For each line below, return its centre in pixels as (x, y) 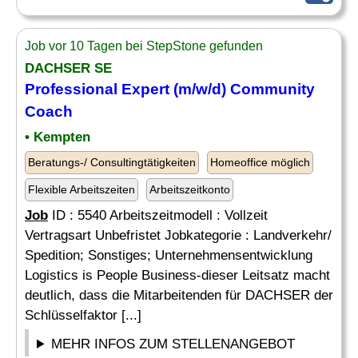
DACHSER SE (68, 68)
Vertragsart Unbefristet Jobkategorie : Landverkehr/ (178, 235)
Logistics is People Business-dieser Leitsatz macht (177, 275)
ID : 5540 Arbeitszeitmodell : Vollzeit (158, 215)
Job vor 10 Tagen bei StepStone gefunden (144, 46)
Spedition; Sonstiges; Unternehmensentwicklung (169, 255)
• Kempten (58, 137)
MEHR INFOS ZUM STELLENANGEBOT (173, 344)
